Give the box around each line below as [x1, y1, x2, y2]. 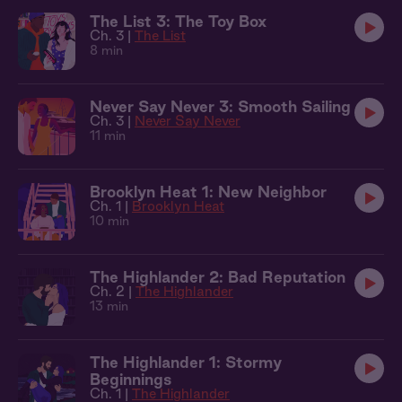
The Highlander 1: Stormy [90, 354, 282, 371]
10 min [90, 214, 129, 228]
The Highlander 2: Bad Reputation [90, 268, 345, 285]
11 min [90, 128, 126, 143]
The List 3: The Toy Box [90, 13, 267, 30]
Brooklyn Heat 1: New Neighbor [90, 183, 327, 200]
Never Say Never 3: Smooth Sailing [90, 98, 351, 115]
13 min [90, 299, 128, 313]
